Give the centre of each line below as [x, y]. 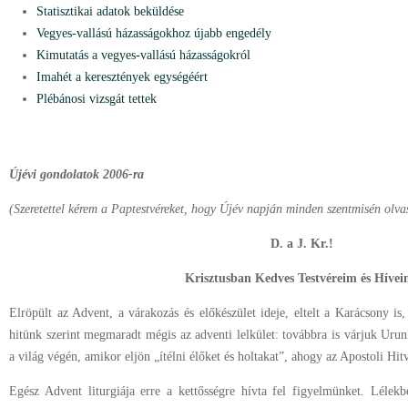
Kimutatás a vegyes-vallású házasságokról [143, 55]
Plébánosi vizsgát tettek [97, 99]
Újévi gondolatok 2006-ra [76, 174]
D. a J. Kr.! [301, 244]
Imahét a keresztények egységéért [122, 77]
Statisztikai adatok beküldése [110, 11]
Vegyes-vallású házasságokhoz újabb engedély [154, 33]
